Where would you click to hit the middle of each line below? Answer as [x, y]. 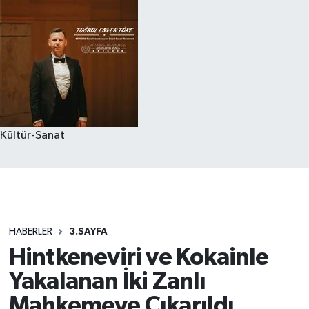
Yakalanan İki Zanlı [107, 281]
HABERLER [30, 232]
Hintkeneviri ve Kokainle [139, 257]
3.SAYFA [88, 232]
